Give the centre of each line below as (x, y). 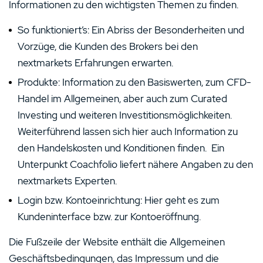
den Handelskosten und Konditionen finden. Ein (121, 148)
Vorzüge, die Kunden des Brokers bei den (108, 46)
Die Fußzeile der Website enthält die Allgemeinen (117, 242)
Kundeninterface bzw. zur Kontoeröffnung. (109, 216)
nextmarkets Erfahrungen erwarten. (95, 63)
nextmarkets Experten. (67, 181)
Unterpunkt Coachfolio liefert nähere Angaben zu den (135, 164)
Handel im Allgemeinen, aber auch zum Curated (122, 98)
